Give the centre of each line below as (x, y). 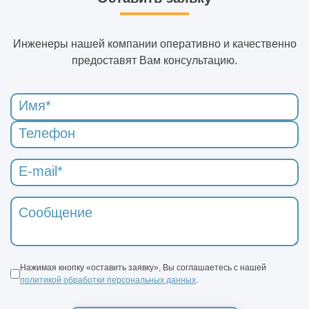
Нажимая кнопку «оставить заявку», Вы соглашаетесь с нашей (143, 267)
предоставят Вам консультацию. (154, 60)
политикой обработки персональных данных (108, 280)
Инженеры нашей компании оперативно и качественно (154, 43)
